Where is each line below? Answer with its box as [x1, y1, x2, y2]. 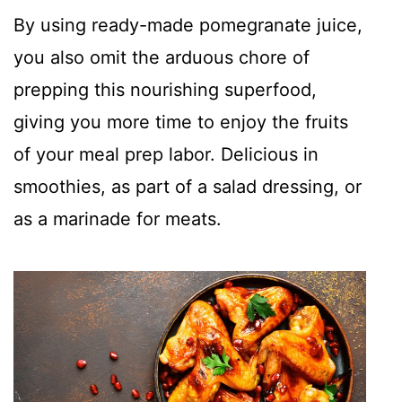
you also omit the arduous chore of [13, 47, 310, 69]
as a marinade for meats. [13, 208, 222, 231]
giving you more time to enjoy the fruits [13, 111, 348, 134]
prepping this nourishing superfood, [13, 79, 317, 101]
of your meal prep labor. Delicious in [13, 144, 319, 166]
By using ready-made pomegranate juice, [13, 14, 363, 37]
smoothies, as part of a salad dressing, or [13, 176, 362, 198]
